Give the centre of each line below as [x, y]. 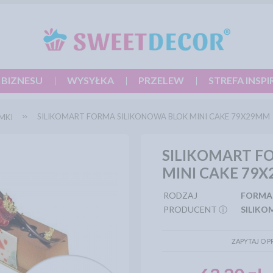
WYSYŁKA [90, 80]
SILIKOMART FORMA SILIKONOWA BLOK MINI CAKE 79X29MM [154, 116]
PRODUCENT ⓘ [196, 209]
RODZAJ [181, 195]
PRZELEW [161, 80]
